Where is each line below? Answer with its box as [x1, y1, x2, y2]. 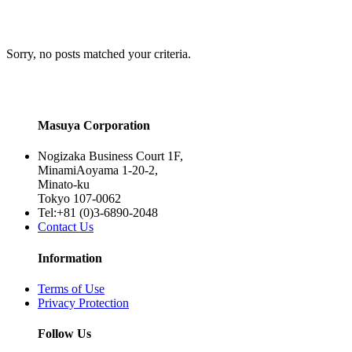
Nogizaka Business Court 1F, [38, 149, 183, 163]
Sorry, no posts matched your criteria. [6, 46, 191, 60]
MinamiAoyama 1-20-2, [38, 163, 158, 178]
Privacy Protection [38, 295, 129, 310]
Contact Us [38, 220, 93, 234]
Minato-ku [38, 178, 90, 192]
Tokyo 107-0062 [38, 192, 121, 206]
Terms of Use [38, 281, 104, 295]
